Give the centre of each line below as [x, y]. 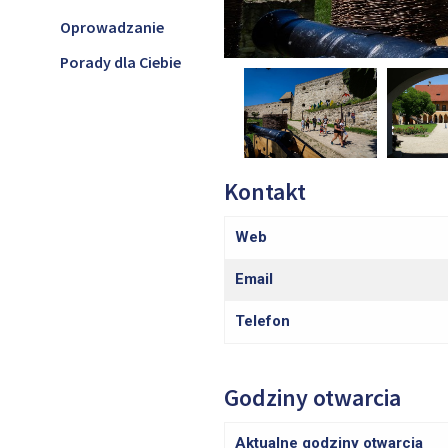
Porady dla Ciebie [120, 62]
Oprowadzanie [112, 27]
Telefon [262, 321]
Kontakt [265, 192]
